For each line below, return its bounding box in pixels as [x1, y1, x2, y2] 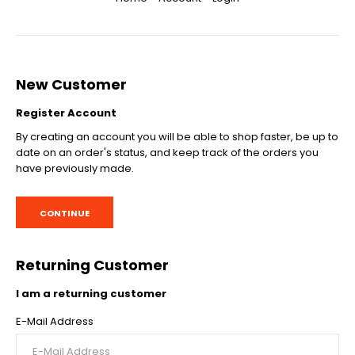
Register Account [16, 105, 116, 120]
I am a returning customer [16, 286, 166, 301]
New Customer [16, 74, 127, 94]
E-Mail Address [16, 314, 94, 329]
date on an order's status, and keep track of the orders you [16, 145, 319, 160]
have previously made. [16, 161, 134, 176]
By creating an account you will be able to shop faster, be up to [16, 129, 338, 144]
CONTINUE [40, 207, 90, 219]
